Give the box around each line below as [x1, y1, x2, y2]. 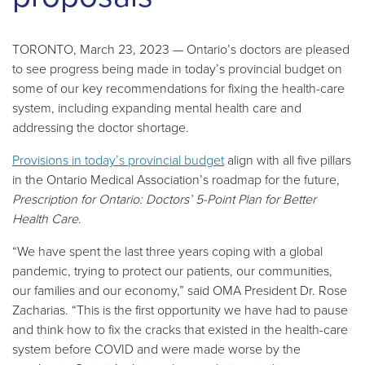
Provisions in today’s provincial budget [12, 150, 224, 169]
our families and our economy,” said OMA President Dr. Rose [12, 280, 347, 299]
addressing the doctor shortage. [12, 117, 189, 136]
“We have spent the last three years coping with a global [12, 241, 323, 260]
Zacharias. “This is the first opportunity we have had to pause [12, 300, 348, 319]
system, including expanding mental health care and [12, 98, 301, 117]
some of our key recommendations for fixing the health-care [12, 78, 345, 97]
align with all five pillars [224, 150, 351, 169]
